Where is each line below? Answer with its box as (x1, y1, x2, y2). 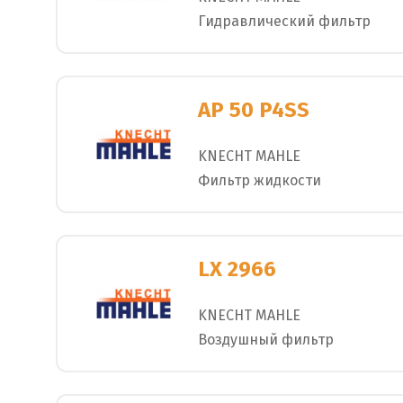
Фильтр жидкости (198, 171, 321, 189)
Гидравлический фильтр (198, 12, 371, 30)
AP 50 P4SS (198, 97, 309, 123)
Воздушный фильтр (198, 330, 334, 348)
